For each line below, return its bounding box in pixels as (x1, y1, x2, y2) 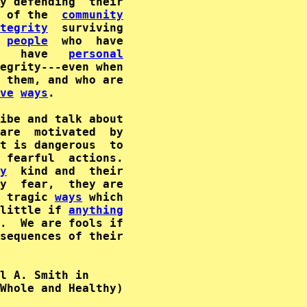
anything (69, 204, 123, 217)
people (7, 34, 48, 47)
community (62, 8, 123, 21)
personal (69, 47, 123, 60)
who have (48, 34, 123, 47)
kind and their (7, 164, 123, 177)
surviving (48, 21, 123, 34)
